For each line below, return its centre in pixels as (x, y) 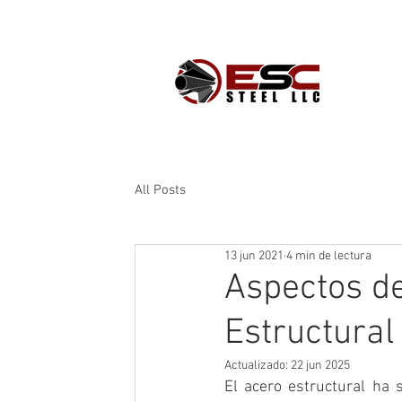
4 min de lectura (329, 256)
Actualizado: (258, 366)
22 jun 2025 (320, 366)
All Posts (160, 190)
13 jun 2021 (254, 256)
